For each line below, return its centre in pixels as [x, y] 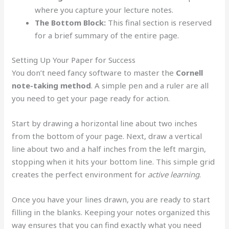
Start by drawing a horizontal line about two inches [105, 123]
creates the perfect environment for [80, 174]
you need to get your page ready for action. [91, 98]
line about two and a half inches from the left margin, [109, 148]
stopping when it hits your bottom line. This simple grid [113, 161]
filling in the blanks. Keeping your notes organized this [111, 212]
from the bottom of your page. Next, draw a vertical [107, 136]
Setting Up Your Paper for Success [74, 60]
